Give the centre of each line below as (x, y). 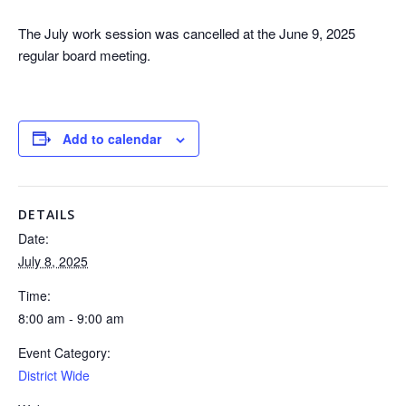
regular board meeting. (84, 54)
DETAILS (47, 214)
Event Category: (64, 352)
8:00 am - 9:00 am (71, 318)
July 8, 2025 (53, 261)
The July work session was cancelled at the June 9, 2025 (187, 33)
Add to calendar (112, 138)
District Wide (54, 375)
